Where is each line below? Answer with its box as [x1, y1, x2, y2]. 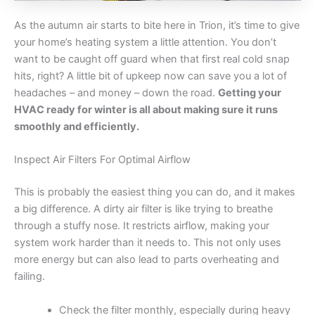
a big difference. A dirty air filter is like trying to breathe [14, 202, 273, 216]
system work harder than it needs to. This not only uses [14, 236, 281, 250]
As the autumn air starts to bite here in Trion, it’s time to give [14, 19, 300, 32]
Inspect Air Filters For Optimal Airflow [14, 153, 191, 167]
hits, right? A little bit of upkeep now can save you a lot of [14, 70, 287, 83]
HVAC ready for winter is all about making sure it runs [14, 103, 278, 117]
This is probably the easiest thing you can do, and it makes [14, 186, 295, 199]
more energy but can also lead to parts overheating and [14, 253, 279, 266]
